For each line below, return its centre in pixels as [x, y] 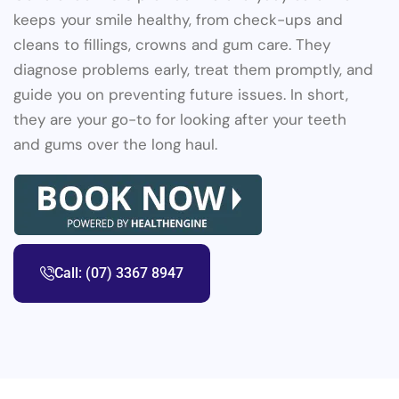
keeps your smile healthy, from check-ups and [178, 20]
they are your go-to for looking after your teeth [180, 120]
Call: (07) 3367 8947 [119, 273]
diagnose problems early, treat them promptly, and [193, 70]
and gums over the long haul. [115, 145]
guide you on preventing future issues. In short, [181, 95]
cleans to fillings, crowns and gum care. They [172, 45]
